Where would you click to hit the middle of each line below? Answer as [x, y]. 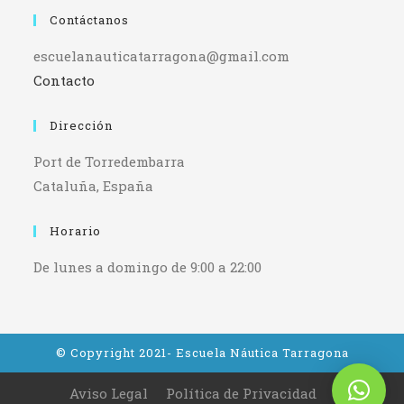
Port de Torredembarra [110, 161]
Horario [76, 230]
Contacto [64, 80]
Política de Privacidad [241, 393]
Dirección [82, 125]
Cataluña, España [94, 185]
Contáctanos [90, 19]
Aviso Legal [109, 393]
